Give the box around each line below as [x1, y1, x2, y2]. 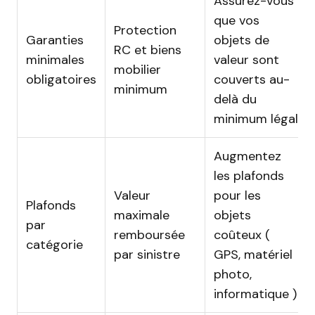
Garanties [26, 32, 84, 49]
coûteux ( [214, 226, 270, 243]
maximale [114, 207, 169, 224]
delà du [214, 91, 257, 108]
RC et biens [114, 41, 181, 58]
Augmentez [214, 148, 281, 165]
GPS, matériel [214, 246, 292, 263]
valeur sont [214, 51, 279, 68]
